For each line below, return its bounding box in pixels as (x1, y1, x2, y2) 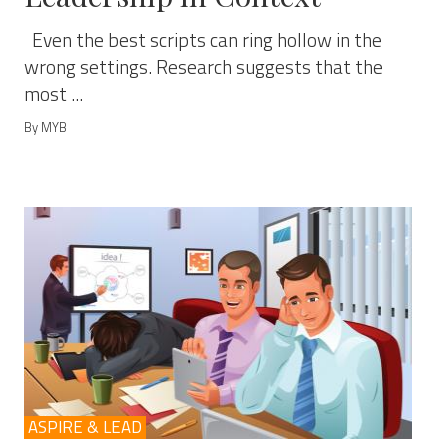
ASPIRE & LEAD (27, 414, 142, 440)
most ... (23, 79, 83, 109)
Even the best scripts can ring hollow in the (23, 25, 382, 55)
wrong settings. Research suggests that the (23, 52, 383, 82)
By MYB (23, 117, 67, 137)
